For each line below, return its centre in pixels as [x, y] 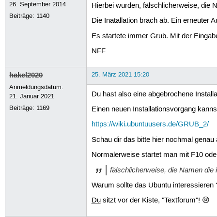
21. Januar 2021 [32, 96]
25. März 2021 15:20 [120, 74]
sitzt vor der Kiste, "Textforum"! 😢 [155, 200]
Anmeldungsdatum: [37, 87]
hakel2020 [26, 75]
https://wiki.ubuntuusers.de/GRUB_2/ [150, 125]
